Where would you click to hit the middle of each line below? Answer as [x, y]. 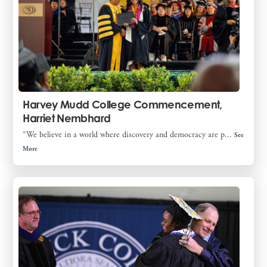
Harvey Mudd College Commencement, [122, 104]
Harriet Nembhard [67, 118]
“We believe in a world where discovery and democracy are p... [129, 134]
